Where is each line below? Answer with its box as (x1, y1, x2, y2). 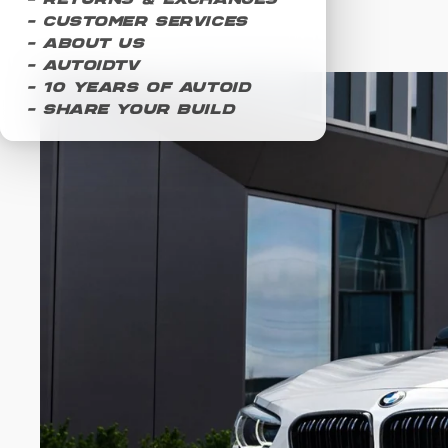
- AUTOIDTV (28, 59, 141, 73)
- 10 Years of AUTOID (28, 81, 252, 95)
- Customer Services (28, 15, 249, 29)
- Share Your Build (28, 103, 236, 117)
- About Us (28, 37, 146, 51)
